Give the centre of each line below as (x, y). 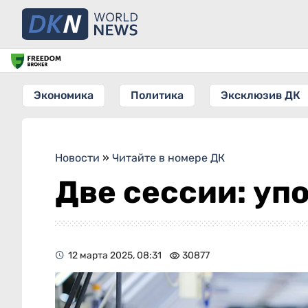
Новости (77, 158)
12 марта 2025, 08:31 (115, 255)
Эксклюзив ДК (261, 95)
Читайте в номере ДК (168, 158)
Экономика (64, 95)
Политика (157, 95)
